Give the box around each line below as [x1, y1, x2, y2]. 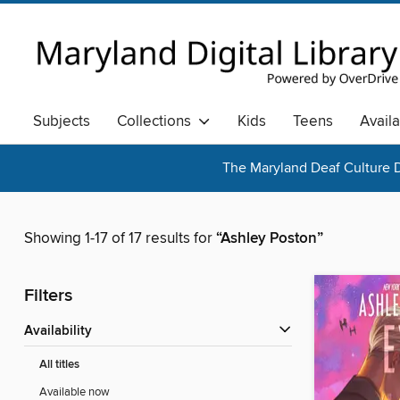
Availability [33, 323, 92, 340]
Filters [24, 285, 72, 308]
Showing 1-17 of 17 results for [24, 229, 216, 249]
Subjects [33, 112, 90, 131]
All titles [39, 357, 79, 373]
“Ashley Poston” [216, 229, 323, 249]
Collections [117, 112, 198, 131]
